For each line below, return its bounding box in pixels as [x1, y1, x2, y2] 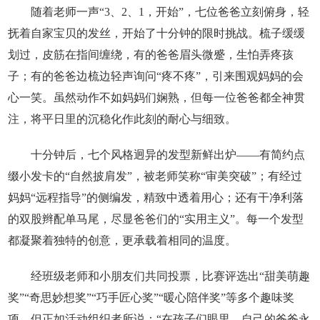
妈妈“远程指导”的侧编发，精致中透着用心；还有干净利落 [8, 191, 304, 204]
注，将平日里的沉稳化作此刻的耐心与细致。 [8, 112, 237, 125]
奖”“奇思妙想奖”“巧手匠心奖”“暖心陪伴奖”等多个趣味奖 [8, 291, 295, 304]
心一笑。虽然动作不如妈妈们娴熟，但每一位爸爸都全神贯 [8, 91, 306, 104]
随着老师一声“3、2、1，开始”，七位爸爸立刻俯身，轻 [31, 5, 310, 18]
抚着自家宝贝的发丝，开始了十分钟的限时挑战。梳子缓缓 [8, 26, 306, 39]
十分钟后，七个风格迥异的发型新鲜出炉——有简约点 [31, 148, 306, 161]
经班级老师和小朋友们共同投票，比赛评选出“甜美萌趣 [31, 269, 311, 282]
